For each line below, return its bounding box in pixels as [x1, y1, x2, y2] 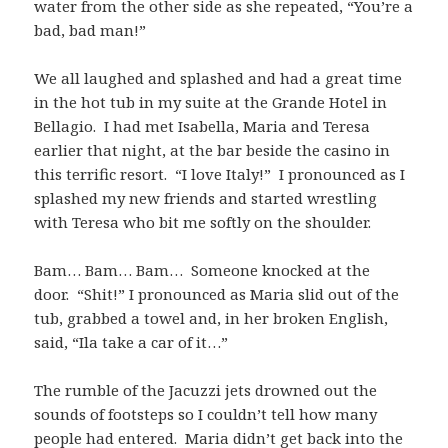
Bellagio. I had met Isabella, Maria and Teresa [34, 115, 371, 136]
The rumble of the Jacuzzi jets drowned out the [34, 379, 378, 400]
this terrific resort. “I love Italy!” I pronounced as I [34, 163, 406, 184]
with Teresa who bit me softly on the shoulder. [34, 211, 372, 232]
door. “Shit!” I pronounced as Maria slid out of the [34, 283, 400, 304]
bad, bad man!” [34, 19, 147, 40]
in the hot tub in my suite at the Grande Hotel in [34, 91, 388, 112]
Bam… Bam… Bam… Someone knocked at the [34, 259, 371, 280]
